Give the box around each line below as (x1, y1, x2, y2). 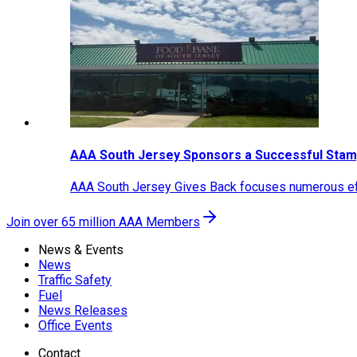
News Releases (38, 303, 127, 319)
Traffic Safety (38, 273, 112, 288)
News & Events (38, 242, 124, 258)
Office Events (38, 318, 112, 334)
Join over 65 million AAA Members (6, 214, 200, 230)
